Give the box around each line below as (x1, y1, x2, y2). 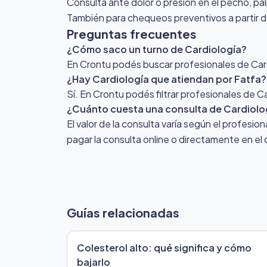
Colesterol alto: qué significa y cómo (77, 241, 252, 254)
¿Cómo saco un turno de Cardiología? (67, 43, 247, 55)
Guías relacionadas (67, 205, 179, 220)
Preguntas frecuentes (67, 26, 197, 41)
